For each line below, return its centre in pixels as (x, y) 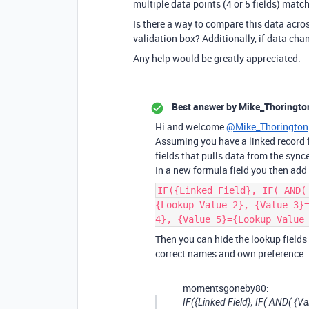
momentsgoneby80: (226, 288)
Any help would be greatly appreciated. (217, 58)
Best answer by (204, 107)
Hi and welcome (191, 127)
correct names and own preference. (231, 253)
